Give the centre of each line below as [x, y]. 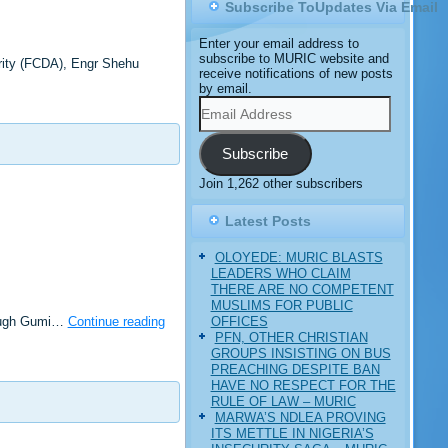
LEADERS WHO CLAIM [280, 273]
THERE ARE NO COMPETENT [302, 289]
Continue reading [116, 321]
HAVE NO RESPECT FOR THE [303, 385]
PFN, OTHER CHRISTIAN [291, 337]
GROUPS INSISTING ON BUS [300, 353]
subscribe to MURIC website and [293, 58]
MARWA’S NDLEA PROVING [300, 417]
